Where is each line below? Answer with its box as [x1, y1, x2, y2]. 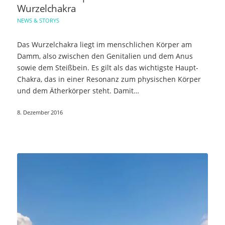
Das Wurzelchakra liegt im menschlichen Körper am [17, 40, 192, 50]
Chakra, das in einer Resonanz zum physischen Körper [17, 74, 201, 84]
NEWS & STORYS [17, 17, 59, 25]
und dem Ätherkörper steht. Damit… [17, 86, 139, 96]
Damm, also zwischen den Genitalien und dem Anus [17, 51, 193, 61]
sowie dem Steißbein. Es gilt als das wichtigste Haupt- [17, 63, 198, 73]
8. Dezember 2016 [17, 108, 63, 117]
